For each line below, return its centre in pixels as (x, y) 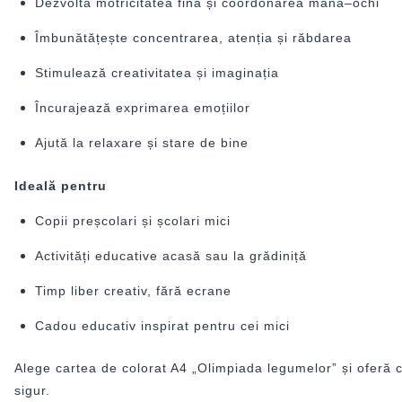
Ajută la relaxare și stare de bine (141, 143)
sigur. (32, 391)
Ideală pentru (61, 185)
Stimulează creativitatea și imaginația (157, 73)
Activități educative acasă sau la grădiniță (170, 255)
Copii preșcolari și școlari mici (132, 220)
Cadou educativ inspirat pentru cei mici (162, 325)
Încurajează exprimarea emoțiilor (142, 108)
